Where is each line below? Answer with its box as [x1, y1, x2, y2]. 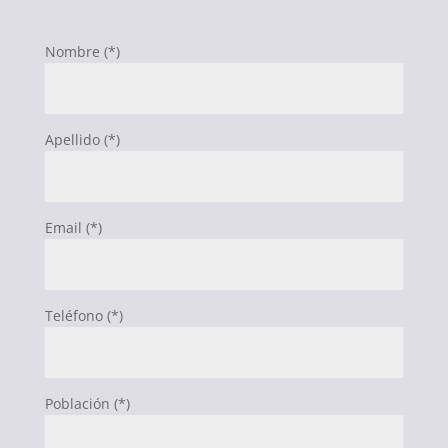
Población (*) [44, 393, 130, 413]
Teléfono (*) [44, 305, 123, 325]
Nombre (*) [44, 41, 120, 61]
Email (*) [44, 217, 102, 237]
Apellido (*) [44, 129, 120, 149]
